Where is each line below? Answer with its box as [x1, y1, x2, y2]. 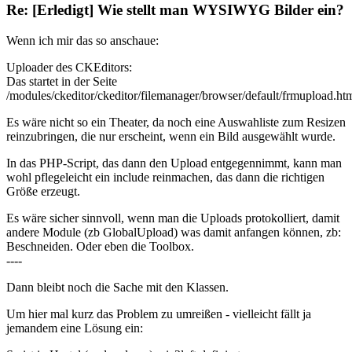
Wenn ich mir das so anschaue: [6, 34, 159, 48]
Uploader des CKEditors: [6, 60, 132, 75]
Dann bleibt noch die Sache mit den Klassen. [6, 280, 229, 295]
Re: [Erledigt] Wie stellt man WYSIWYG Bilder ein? [6, 2, 344, 19]
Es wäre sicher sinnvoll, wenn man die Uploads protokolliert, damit [6, 211, 339, 225]
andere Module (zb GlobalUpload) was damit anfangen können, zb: [6, 225, 341, 240]
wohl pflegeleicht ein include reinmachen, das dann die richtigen [6, 170, 324, 185]
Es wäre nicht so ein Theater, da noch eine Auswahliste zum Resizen [6, 115, 346, 130]
